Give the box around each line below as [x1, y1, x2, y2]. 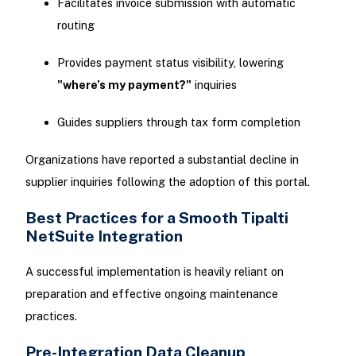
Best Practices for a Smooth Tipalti [25, 208, 288, 227]
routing [56, 17, 95, 32]
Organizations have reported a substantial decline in [25, 153, 299, 167]
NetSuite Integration [25, 226, 183, 246]
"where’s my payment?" [56, 77, 192, 91]
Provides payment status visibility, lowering [56, 55, 284, 69]
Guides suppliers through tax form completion [56, 115, 300, 130]
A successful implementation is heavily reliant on [25, 264, 284, 278]
